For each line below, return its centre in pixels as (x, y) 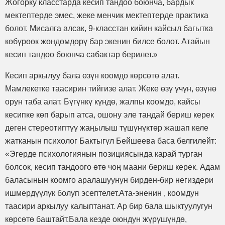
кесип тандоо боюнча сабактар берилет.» (81, 54)
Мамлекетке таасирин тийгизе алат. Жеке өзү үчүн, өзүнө (111, 88)
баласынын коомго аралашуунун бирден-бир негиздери (109, 180)
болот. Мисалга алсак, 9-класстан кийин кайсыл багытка (109, 28)
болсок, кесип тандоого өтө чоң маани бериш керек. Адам (113, 167)
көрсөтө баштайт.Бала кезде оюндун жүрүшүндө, (96, 219)
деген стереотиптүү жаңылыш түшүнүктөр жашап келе (107, 128)
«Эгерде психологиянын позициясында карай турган (104, 154)
